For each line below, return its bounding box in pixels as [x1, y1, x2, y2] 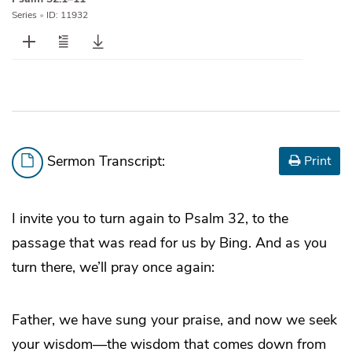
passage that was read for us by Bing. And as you [12, 233, 327, 253]
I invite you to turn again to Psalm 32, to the [12, 209, 288, 229]
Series [12, 9, 37, 22]
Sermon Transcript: [43, 152, 165, 171]
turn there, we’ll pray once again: [12, 258, 214, 277]
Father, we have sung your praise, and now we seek [12, 310, 337, 330]
